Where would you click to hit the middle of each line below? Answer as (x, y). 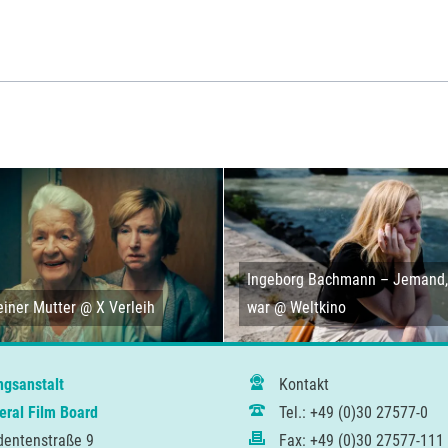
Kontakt (304, 385)
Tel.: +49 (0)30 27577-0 (354, 413)
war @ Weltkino (296, 308)
